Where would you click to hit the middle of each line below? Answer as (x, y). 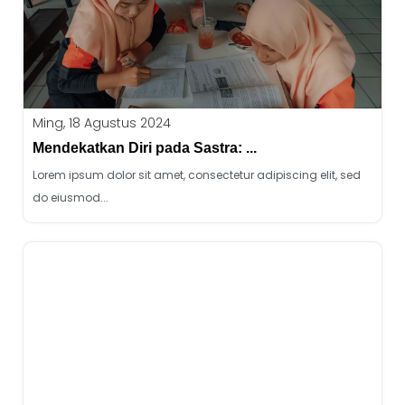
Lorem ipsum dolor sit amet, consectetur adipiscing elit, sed (197, 175)
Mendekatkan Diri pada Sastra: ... (145, 148)
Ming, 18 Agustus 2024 (102, 123)
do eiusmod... (71, 198)
